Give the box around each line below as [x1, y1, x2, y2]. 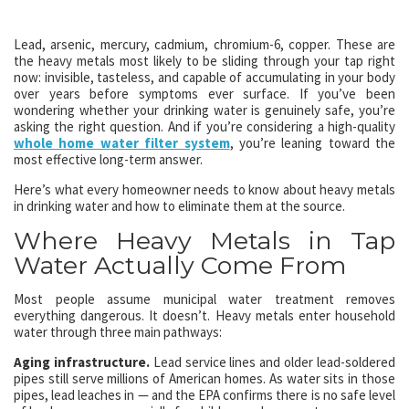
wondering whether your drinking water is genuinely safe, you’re [14, 101, 395, 119]
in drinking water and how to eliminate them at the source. [14, 197, 345, 215]
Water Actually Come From [14, 250, 346, 280]
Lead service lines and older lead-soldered [149, 353, 396, 371]
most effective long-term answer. [14, 151, 203, 168]
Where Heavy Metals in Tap [14, 225, 395, 256]
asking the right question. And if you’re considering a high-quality [14, 118, 395, 135]
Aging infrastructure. [14, 353, 150, 371]
